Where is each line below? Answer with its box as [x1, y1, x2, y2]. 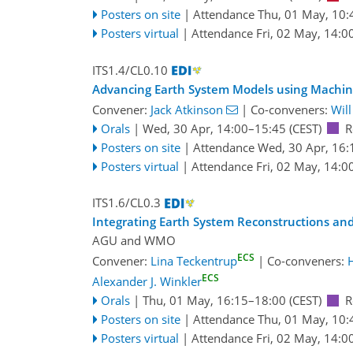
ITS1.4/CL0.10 [92, 61, 168, 78]
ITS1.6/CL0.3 [92, 195, 161, 211]
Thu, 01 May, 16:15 [142, 292, 248, 309]
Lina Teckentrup [150, 253, 237, 269]
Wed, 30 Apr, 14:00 [142, 120, 248, 136]
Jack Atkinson [150, 101, 223, 117]
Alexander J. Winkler [92, 273, 202, 290]
